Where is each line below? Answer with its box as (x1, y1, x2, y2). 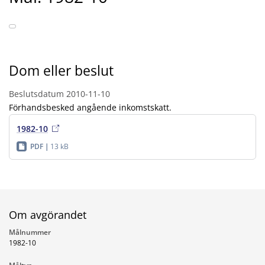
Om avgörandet (9, 207, 86, 222)
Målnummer (9, 227, 51, 237)
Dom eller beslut (9, 61, 114, 80)
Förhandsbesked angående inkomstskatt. (9, 101, 172, 113)
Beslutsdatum (9, 88, 64, 99)
